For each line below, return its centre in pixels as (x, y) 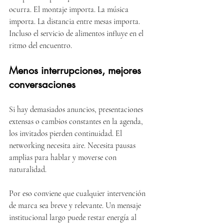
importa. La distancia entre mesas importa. (75, 21)
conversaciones (42, 84)
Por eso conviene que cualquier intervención (78, 193)
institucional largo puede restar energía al (74, 217)
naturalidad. (28, 169)
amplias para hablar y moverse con (64, 157)
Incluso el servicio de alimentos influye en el (77, 33)
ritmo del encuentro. (40, 45)
